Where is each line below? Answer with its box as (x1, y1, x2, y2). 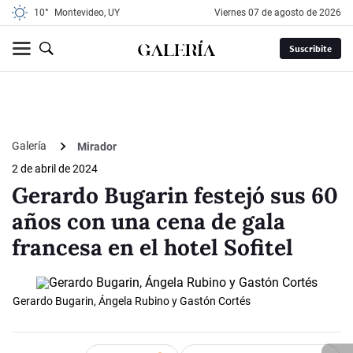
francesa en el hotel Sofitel (12, 233, 293, 262)
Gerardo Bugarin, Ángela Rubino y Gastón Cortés (13, 295, 251, 308)
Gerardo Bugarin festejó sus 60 (12, 181, 338, 210)
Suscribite (288, 43, 332, 54)
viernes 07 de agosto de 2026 (221, 7, 341, 18)
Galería (12, 139, 49, 152)
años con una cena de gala (12, 207, 285, 236)
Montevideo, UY (54, 7, 120, 18)
